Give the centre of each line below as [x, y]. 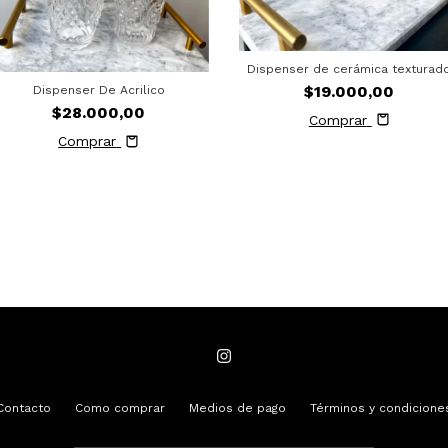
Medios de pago [237, 407]
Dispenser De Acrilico [98, 90]
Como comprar [120, 407]
